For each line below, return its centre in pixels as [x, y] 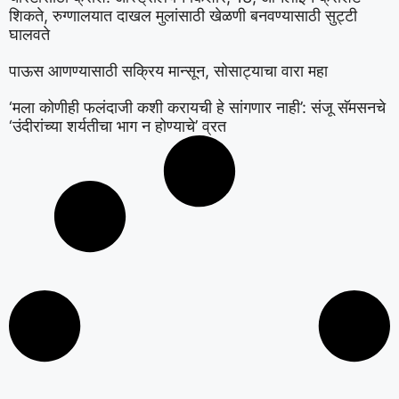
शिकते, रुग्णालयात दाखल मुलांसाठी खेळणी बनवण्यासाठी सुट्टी [183, 15]
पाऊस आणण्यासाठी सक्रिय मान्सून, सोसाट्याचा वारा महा [168, 70]
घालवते [29, 34]
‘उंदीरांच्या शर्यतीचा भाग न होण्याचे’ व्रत [118, 126]
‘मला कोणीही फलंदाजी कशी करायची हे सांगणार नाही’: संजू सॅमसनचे [197, 107]
